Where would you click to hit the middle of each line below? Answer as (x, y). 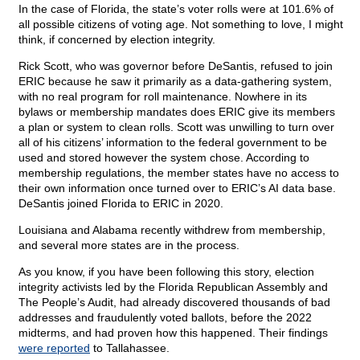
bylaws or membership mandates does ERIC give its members (177, 112)
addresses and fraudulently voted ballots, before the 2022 (165, 318)
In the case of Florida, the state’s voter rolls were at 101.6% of (176, 9)
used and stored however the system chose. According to (164, 158)
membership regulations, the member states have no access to (179, 173)
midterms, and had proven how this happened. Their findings (173, 333)
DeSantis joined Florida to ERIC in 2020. (121, 204)
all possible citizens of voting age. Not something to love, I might (181, 25)
